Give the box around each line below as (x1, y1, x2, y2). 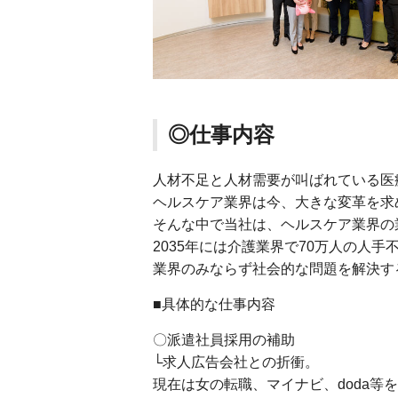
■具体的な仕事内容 (153, 296, 275, 312)
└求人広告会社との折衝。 (153, 354, 319, 370)
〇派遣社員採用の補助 (153, 331, 295, 347)
